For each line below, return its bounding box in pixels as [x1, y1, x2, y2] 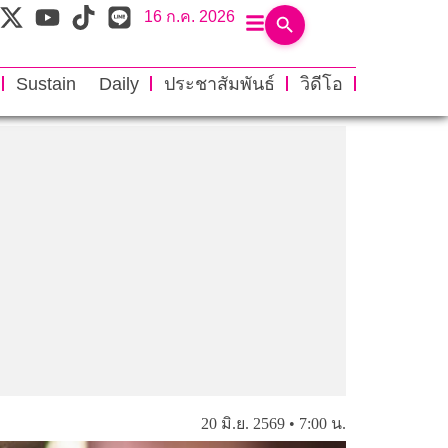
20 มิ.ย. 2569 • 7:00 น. [201, 414, 346, 432]
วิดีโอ [299, 73, 343, 94]
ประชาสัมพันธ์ [163, 73, 275, 94]
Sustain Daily [15, 73, 139, 94]
